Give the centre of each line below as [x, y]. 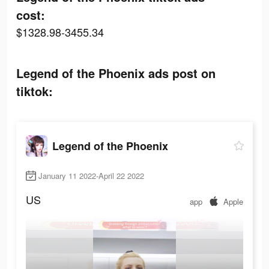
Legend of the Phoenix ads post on [116, 73]
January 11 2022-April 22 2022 [91, 176]
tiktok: [35, 91]
